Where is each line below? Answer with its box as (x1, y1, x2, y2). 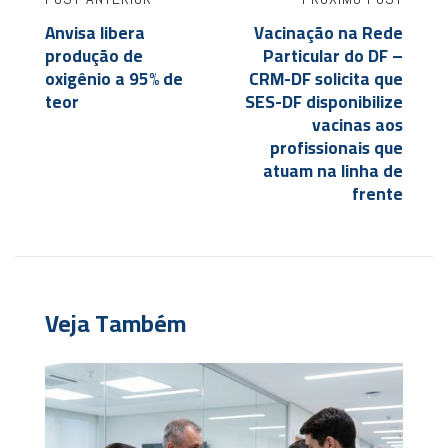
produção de (45, 40, 143, 73)
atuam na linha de (263, 155, 403, 188)
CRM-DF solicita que (249, 63, 403, 96)
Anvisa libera (45, 17, 145, 50)
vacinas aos (312, 109, 403, 142)
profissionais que (270, 132, 403, 165)
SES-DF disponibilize (245, 86, 403, 119)
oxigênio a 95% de (45, 63, 183, 96)
